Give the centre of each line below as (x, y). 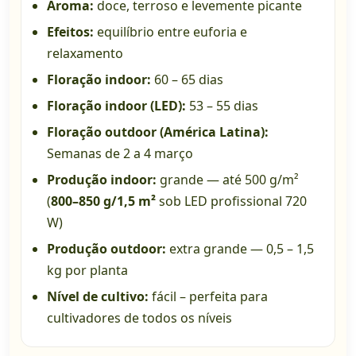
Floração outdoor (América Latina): (158, 132)
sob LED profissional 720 (231, 201)
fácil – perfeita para (208, 297)
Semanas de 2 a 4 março (120, 154)
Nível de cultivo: (98, 297)
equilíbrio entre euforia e (170, 32)
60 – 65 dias (187, 80)
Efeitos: (70, 32)
